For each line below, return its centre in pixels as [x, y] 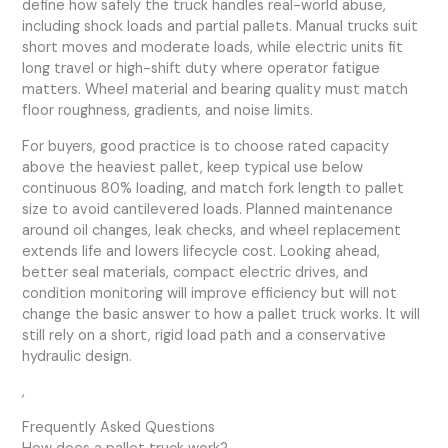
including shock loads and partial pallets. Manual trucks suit [220, 27]
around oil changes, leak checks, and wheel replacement [212, 230]
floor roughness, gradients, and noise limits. [168, 111]
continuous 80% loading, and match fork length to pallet [213, 188]
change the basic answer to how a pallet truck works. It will [221, 314]
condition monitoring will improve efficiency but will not [210, 293]
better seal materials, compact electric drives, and [195, 272]
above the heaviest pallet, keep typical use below [193, 167]
